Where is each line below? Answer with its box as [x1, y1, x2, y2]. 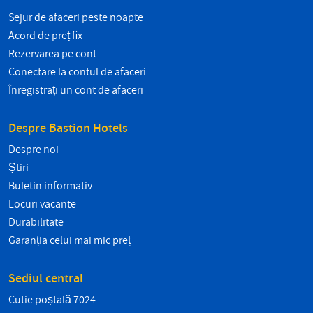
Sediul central [8, 270, 83, 288]
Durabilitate [8, 214, 64, 231]
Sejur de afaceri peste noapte [8, 10, 143, 26]
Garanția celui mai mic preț [8, 233, 131, 249]
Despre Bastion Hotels [8, 119, 128, 138]
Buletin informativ [8, 178, 92, 194]
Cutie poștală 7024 [8, 292, 96, 308]
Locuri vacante [8, 196, 76, 212]
